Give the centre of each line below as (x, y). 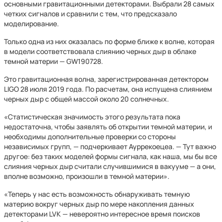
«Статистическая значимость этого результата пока (92, 117)
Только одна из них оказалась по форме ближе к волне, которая (109, 41)
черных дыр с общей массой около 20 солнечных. (86, 99)
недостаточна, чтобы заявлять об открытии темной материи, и (108, 127)
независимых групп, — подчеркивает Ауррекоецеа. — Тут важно (110, 146)
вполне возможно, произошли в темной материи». (87, 176)
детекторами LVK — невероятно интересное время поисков (102, 214)
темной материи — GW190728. (54, 61)
